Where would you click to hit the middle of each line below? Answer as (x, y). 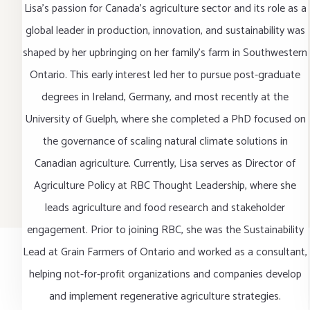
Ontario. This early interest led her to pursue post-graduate (165, 75)
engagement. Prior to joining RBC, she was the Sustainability (165, 230)
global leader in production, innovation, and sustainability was (165, 31)
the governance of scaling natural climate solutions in (165, 142)
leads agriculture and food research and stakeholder (165, 208)
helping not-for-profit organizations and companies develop (165, 275)
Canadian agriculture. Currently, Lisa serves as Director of (165, 164)
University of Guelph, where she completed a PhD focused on (165, 120)
